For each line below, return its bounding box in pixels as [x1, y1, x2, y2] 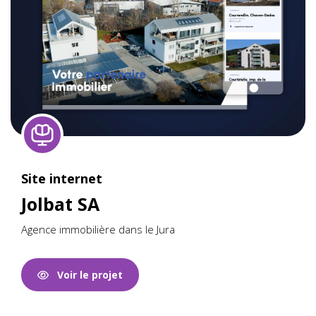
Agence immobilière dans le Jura [21, 222, 175, 237]
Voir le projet [48, 268, 123, 282]
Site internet [21, 170, 102, 188]
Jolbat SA [21, 192, 99, 217]
